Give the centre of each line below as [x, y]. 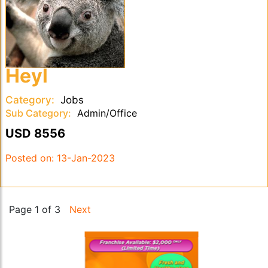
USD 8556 [35, 133]
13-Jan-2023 [84, 158]
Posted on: [29, 158]
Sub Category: [38, 113]
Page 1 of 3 [39, 209]
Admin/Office [105, 113]
